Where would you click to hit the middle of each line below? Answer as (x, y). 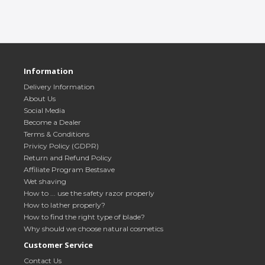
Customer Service (58, 245)
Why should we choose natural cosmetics (93, 228)
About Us (40, 98)
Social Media (44, 110)
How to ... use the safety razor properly (89, 193)
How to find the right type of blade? (84, 216)
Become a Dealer (52, 122)
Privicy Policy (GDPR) (61, 146)
